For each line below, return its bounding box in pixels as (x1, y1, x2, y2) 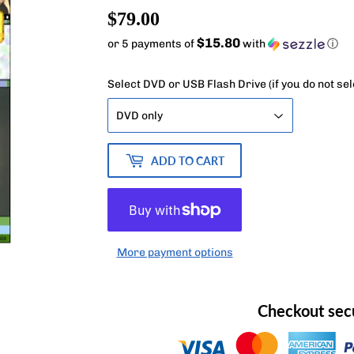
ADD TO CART (151, 153, 224, 168)
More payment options (116, 246, 233, 260)
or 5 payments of (107, 37, 197, 51)
